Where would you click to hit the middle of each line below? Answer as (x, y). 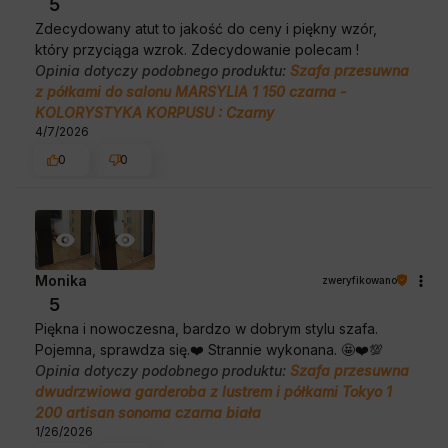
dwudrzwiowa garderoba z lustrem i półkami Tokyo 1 (213, 391)
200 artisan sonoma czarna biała (148, 412)
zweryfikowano (359, 279)
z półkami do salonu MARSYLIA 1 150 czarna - (190, 92)
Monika (61, 280)
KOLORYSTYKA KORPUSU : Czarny (154, 113)
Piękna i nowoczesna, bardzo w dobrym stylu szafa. (206, 328)
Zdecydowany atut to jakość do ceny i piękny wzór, (206, 29)
